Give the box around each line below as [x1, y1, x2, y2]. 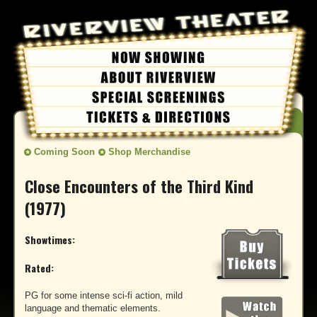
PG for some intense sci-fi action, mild [25, 291, 183, 301]
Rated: [25, 260, 54, 275]
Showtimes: [25, 232, 75, 247]
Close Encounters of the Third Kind [25, 174, 253, 197]
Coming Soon [34, 147, 95, 157]
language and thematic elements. [25, 304, 161, 313]
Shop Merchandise [108, 147, 190, 157]
